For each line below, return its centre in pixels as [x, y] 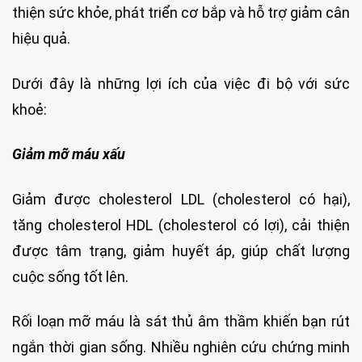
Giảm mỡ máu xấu [69, 154]
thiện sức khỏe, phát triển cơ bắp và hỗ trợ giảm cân [181, 13]
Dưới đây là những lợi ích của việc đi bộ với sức [181, 83]
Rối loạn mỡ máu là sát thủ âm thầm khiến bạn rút [181, 321]
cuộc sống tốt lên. [70, 276]
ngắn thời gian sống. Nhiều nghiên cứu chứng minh [181, 347]
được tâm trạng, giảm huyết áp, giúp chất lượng [181, 250]
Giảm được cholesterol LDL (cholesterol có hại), [181, 199]
